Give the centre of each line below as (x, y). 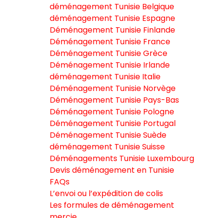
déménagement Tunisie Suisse (107, 147)
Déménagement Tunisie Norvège (113, 88)
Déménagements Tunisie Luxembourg (122, 158)
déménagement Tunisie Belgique (112, 7)
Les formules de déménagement (112, 205)
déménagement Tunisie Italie (105, 77)
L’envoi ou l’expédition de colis (106, 193)
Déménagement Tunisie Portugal (113, 123)
